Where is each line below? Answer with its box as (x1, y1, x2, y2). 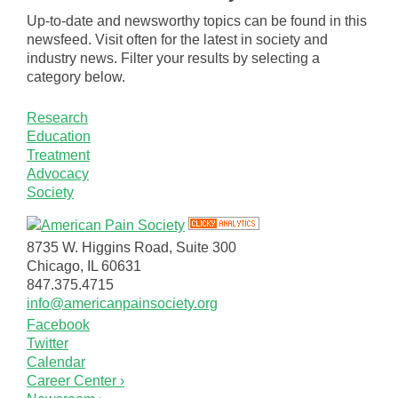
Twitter (27, 335, 68, 351)
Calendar (27, 354, 85, 370)
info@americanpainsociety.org (27, 295, 218, 311)
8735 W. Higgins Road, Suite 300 (27, 239, 236, 255)
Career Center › (27, 372, 124, 388)
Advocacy (27, 166, 89, 182)
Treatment (27, 147, 90, 163)
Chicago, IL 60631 (27, 258, 141, 274)
